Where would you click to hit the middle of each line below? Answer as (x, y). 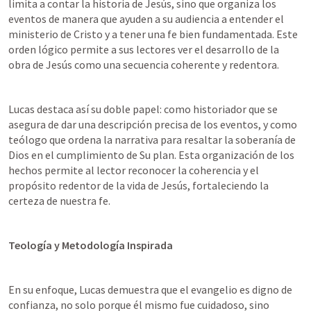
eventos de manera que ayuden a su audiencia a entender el (146, 19)
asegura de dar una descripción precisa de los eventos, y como (153, 124)
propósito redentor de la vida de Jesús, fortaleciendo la (138, 185)
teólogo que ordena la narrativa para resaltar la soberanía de (152, 140)
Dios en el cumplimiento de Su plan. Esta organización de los (151, 155)
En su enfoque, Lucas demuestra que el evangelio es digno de (150, 289)
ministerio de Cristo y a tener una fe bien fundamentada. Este (153, 34)
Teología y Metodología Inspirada (91, 245)
